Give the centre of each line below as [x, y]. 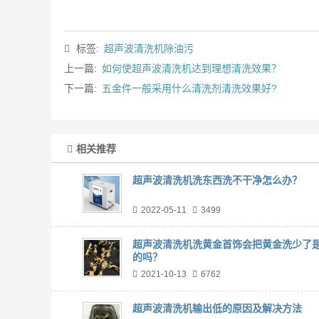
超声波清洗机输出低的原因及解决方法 [217, 308]
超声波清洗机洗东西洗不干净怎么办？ [217, 180]
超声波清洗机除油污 [148, 48]
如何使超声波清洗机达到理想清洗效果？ [191, 68]
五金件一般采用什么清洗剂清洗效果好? [189, 88]
